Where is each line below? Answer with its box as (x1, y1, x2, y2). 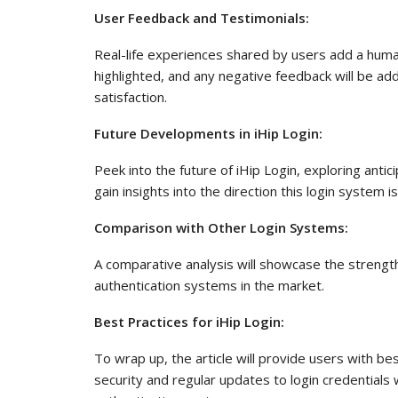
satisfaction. (94, 87, 167, 106)
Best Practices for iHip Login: (94, 312, 284, 330)
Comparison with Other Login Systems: (94, 218, 348, 236)
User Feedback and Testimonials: (94, 8, 309, 27)
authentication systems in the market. (94, 275, 324, 294)
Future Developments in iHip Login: (94, 123, 322, 142)
